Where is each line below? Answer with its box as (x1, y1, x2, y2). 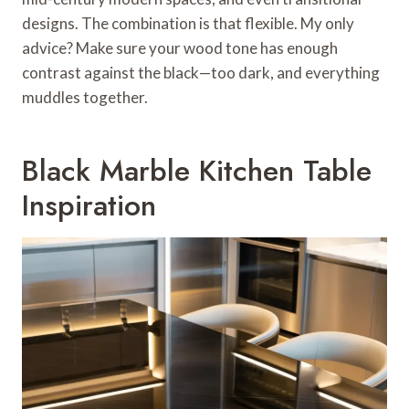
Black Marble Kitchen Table (22, 149, 372, 192)
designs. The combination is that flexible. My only (22, 13, 354, 33)
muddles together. (22, 87, 148, 107)
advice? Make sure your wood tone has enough (22, 37, 338, 58)
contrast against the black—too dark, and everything (22, 62, 380, 82)
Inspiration (22, 184, 156, 226)
